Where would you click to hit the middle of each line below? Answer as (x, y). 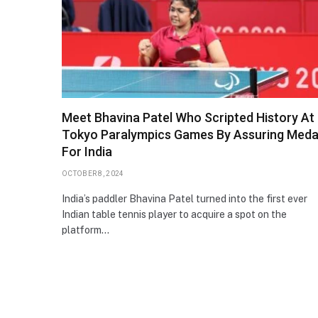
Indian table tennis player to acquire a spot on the (174, 214)
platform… (86, 230)
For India (87, 151)
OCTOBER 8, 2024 (93, 173)
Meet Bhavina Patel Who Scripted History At (188, 117)
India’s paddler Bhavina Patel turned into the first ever (185, 198)
